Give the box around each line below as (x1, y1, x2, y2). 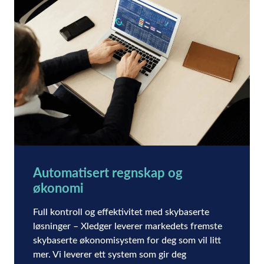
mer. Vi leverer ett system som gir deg (33, 247, 186, 260)
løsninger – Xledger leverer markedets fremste (33, 219, 222, 232)
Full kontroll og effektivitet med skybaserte (33, 204, 209, 217)
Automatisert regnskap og (33, 163, 183, 181)
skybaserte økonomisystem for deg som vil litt (33, 233, 221, 246)
